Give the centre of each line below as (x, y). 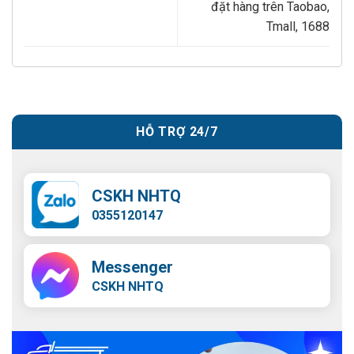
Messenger (132, 267)
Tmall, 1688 (298, 27)
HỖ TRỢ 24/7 (177, 132)
